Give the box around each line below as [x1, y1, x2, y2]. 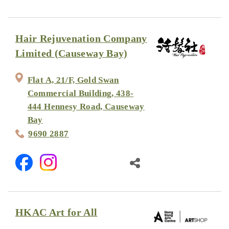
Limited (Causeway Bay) [15, 48, 128, 59]
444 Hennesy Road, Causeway [27, 101, 145, 111]
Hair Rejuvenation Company [15, 33, 147, 44]
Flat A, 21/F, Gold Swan [27, 75, 119, 85]
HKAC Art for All [15, 207, 98, 218]
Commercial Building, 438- [27, 88, 134, 98]
